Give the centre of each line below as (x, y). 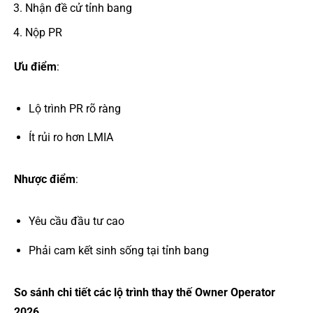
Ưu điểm (35, 66)
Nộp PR (43, 32)
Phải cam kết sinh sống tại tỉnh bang (118, 251)
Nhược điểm (45, 180)
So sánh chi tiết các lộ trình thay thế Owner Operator (145, 293)
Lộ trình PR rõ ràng (74, 108)
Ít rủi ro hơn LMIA (71, 138)
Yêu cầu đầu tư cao (76, 221)
